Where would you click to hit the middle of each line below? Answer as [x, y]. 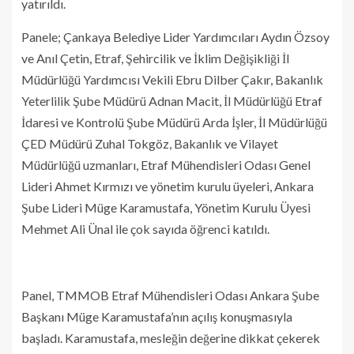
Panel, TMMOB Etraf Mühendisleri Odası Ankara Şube [170, 295]
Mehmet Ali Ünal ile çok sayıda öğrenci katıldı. [145, 228]
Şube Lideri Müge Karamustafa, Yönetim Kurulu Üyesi [166, 207]
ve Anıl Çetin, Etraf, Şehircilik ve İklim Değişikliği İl [155, 58]
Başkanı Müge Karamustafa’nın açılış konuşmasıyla [157, 316]
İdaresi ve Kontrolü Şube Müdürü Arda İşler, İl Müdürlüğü [174, 122]
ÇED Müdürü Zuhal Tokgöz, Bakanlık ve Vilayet [150, 143]
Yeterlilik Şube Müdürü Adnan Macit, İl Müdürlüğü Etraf [172, 100]
